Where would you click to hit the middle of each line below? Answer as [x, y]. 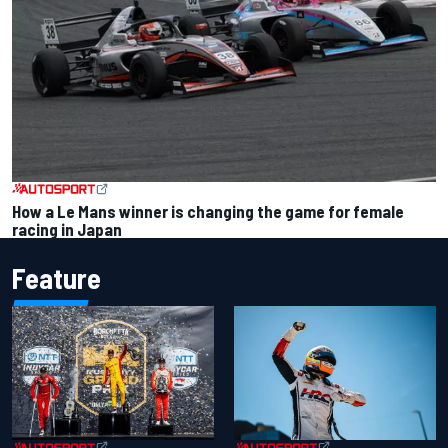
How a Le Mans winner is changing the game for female [208, 210]
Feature [56, 277]
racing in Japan [67, 228]
